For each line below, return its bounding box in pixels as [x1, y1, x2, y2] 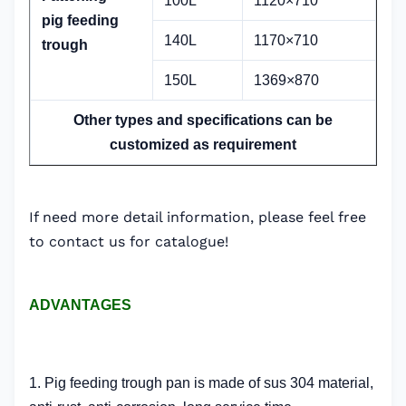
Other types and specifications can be [73, 112, 333, 128]
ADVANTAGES [29, 297, 131, 313]
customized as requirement [110, 137, 296, 152]
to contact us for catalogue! [29, 233, 228, 250]
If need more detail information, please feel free [29, 208, 366, 226]
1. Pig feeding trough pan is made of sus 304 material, [29, 375, 373, 391]
